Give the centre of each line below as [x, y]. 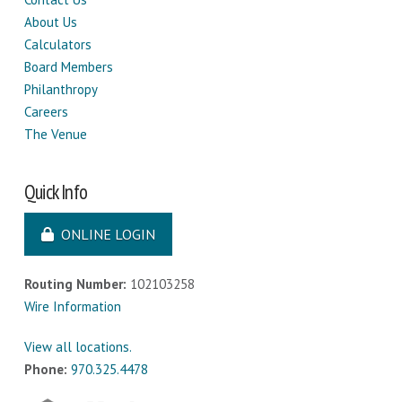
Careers [46, 112]
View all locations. [78, 347]
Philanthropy [61, 90]
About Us [50, 22]
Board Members [68, 67]
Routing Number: [77, 284]
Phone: [45, 370]
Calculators [57, 45]
